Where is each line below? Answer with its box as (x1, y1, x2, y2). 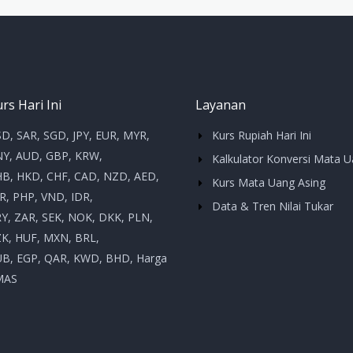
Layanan (195, 96, 246, 114)
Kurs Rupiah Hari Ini (212, 128, 312, 143)
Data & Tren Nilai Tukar (212, 199, 334, 214)
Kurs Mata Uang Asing (212, 175, 326, 191)
